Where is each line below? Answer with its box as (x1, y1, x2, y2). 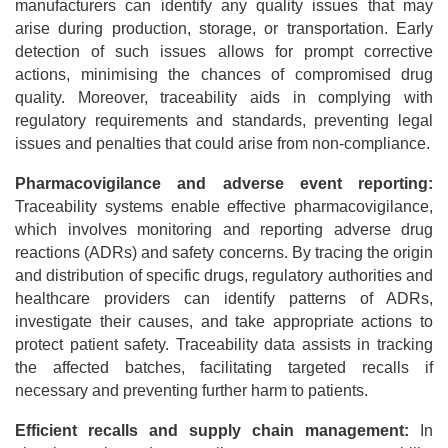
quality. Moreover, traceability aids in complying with (15, 88, 433, 106)
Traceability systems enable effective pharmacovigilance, (15, 197, 433, 215)
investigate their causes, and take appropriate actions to (15, 312, 433, 330)
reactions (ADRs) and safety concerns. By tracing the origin (15, 243, 433, 261)
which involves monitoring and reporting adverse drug (15, 220, 433, 238)
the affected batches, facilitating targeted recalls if (15, 358, 433, 376)
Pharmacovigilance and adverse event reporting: (15, 174, 433, 192)
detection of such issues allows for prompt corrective (15, 42, 433, 60)
